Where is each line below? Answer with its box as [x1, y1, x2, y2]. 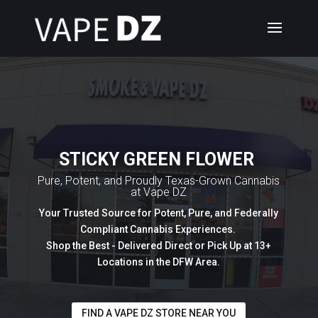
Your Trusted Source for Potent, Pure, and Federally [39, 207, 279, 219]
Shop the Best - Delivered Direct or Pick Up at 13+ [46, 240, 272, 251]
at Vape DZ [131, 185, 187, 199]
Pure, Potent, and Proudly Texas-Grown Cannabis [38, 174, 280, 187]
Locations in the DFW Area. [97, 256, 221, 268]
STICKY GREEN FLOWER [59, 149, 259, 170]
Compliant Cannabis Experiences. [79, 224, 238, 235]
